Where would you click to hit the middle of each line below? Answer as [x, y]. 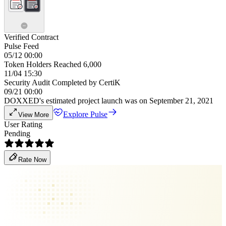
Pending [17, 133]
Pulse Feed [21, 46]
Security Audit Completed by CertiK [62, 82]
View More [34, 115]
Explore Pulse [85, 114]
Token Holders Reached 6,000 [53, 64]
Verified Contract [31, 37]
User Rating [23, 124]
